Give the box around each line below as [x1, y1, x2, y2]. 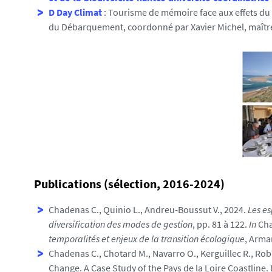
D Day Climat [49, 6, 102, 18]
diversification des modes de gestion [49, 218, 192, 230]
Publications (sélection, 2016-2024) [34, 176, 225, 191]
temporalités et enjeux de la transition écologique [49, 233, 245, 245]
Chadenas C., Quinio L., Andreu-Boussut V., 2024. [49, 203, 248, 216]
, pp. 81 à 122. [192, 218, 249, 230]
